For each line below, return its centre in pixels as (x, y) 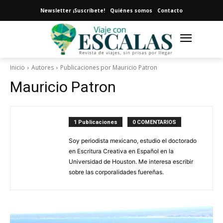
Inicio (17, 68)
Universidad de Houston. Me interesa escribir (131, 162)
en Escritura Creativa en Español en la (121, 151)
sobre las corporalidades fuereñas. (116, 172)
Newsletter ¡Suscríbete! (73, 10)
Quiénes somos (131, 10)
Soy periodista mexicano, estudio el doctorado (133, 141)
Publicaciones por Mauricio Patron (109, 68)
